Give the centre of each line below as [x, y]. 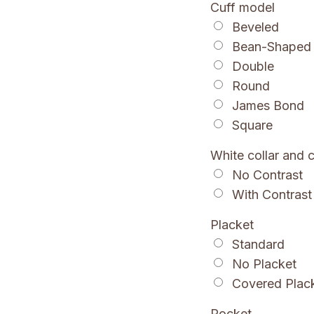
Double [253, 67]
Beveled [256, 27]
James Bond [268, 106]
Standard [259, 245]
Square [253, 125]
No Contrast [268, 175]
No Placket [265, 264]
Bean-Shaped [272, 47]
